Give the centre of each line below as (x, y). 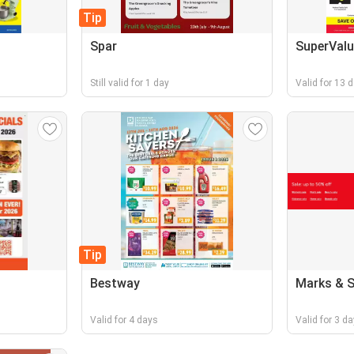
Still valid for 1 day (130, 83)
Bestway (115, 283)
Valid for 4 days (124, 320)
